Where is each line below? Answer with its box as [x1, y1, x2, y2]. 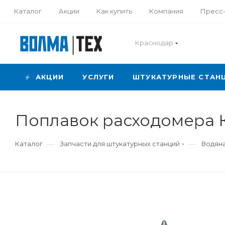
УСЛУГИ [82, 73, 115, 81]
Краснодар [135, 39, 173, 47]
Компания [149, 7, 183, 15]
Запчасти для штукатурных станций [60, 140, 180, 148]
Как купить [96, 7, 132, 15]
